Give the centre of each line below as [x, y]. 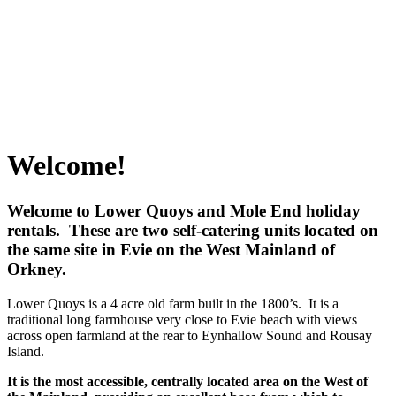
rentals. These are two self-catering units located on [193, 230]
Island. [26, 351]
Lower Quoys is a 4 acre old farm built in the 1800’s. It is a [173, 303]
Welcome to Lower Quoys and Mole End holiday [184, 210]
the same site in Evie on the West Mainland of [171, 249]
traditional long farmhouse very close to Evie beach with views [182, 319]
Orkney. [37, 269]
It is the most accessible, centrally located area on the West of [187, 381]
